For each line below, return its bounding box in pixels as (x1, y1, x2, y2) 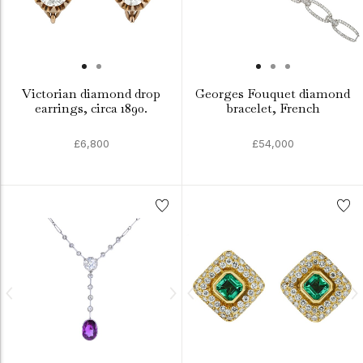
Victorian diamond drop (22, 85, 160, 102)
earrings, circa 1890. (35, 100, 147, 117)
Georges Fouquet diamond (195, 85, 350, 102)
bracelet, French (225, 100, 320, 117)
